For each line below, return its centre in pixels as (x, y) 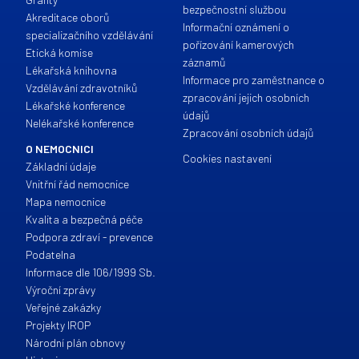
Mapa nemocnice (66, 202)
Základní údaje (61, 166)
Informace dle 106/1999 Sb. (91, 272)
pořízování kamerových (238, 44)
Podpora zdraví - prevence (90, 237)
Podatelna (51, 254)
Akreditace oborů (68, 17)
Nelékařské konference (80, 123)
